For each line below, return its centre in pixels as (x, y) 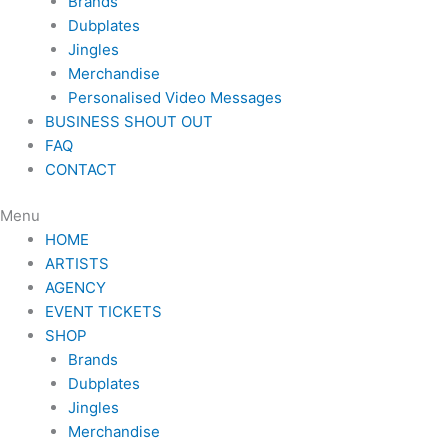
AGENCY (75, 287)
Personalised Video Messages (174, 97)
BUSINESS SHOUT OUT (129, 121)
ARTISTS (77, 263)
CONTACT (81, 169)
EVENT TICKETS (103, 311)
